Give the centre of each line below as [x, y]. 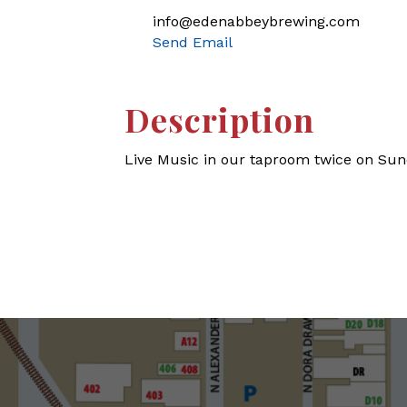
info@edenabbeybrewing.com [256, 21]
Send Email [193, 42]
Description [219, 119]
